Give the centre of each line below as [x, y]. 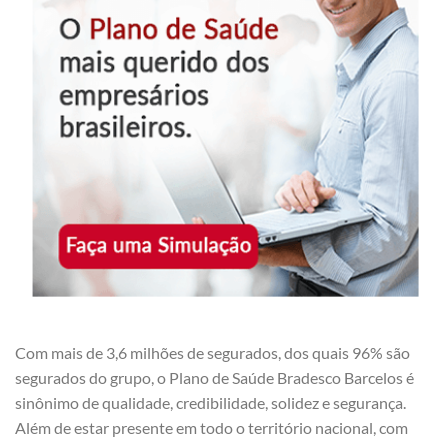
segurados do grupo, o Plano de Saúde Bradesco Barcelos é [214, 377]
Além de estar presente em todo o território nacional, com [211, 427]
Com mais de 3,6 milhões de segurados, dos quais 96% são [212, 352]
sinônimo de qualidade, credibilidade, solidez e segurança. [210, 402]
